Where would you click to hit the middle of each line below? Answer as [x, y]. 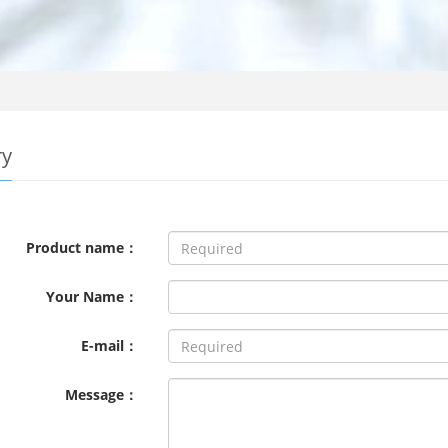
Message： [102, 394]
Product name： [82, 247]
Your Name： [92, 296]
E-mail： [110, 345]
